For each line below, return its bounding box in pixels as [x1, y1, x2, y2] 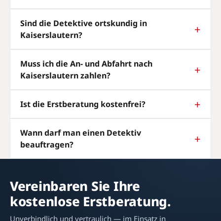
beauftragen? [20, 139, 74, 150]
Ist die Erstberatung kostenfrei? [20, 98, 146, 110]
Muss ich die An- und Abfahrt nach [20, 58, 152, 69]
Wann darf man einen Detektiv [20, 127, 141, 138]
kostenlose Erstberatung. [10, 192, 171, 210]
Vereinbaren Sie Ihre [10, 177, 140, 195]
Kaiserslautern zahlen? [20, 70, 110, 81]
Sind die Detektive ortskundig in [20, 17, 147, 29]
